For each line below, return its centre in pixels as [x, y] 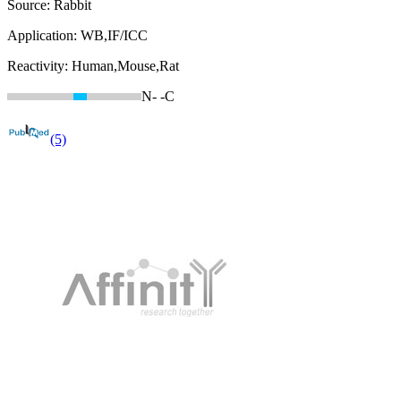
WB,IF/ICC [114, 36]
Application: [44, 36]
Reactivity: [39, 66]
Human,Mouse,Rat [125, 66]
